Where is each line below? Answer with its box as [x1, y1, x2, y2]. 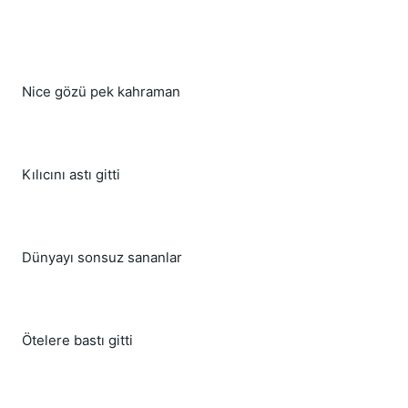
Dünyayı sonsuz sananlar [22, 249, 182, 266]
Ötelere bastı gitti [22, 331, 133, 349]
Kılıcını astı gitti [22, 166, 120, 183]
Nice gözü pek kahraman [22, 83, 180, 100]
